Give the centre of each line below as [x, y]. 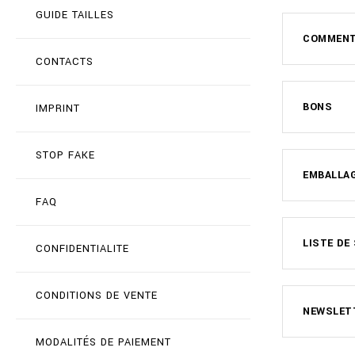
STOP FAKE [65, 155]
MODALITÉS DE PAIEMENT [103, 342]
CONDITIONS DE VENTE [97, 296]
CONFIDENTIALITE [82, 249]
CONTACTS [65, 62]
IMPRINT [58, 109]
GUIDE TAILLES [75, 15]
